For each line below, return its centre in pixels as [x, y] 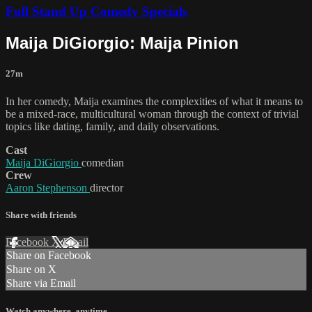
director [107, 187]
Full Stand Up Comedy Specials [96, 12]
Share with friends [41, 214]
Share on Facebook [49, 255]
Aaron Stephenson [48, 187]
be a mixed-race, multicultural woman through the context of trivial [152, 114]
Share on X [31, 269]
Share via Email [41, 283]
